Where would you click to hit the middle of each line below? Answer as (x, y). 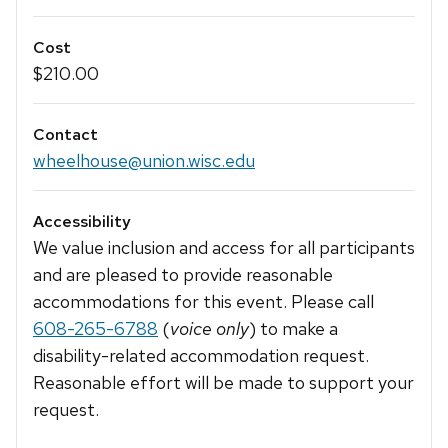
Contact (65, 135)
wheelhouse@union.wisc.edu (144, 161)
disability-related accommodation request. (201, 356)
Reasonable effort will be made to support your (223, 383)
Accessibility (82, 222)
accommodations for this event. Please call (203, 302)
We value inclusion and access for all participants (224, 248)
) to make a (293, 329)
